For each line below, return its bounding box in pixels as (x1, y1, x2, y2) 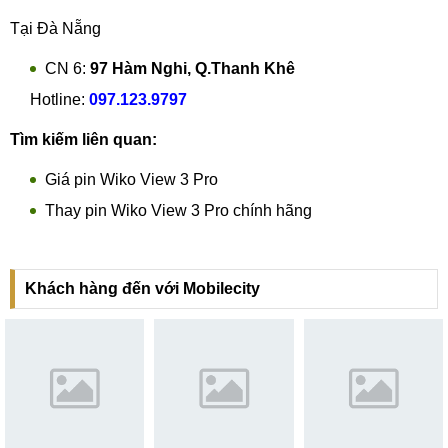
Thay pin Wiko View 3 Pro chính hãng (45, 202, 312, 219)
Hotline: (10, 91, 89, 108)
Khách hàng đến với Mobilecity (25, 280, 260, 297)
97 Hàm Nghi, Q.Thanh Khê (90, 60, 295, 77)
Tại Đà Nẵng (10, 20, 101, 37)
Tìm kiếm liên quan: (10, 131, 157, 148)
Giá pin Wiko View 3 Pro (45, 171, 218, 188)
